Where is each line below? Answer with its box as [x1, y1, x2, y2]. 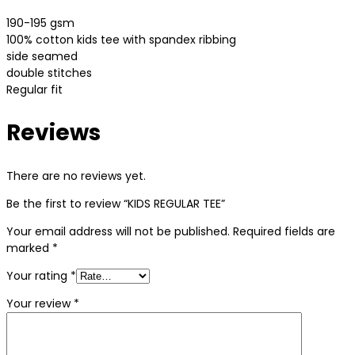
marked [6, 240, 52, 257]
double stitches [6, 65, 92, 81]
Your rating [6, 268, 71, 284]
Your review [6, 296, 74, 312]
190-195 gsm [6, 15, 74, 31]
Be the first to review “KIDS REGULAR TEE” [6, 196, 225, 212]
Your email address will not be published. [6, 223, 230, 240]
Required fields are [233, 223, 335, 240]
